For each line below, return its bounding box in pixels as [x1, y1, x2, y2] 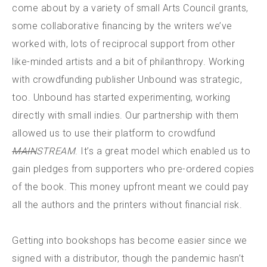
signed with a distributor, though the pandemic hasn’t [12, 252, 244, 264]
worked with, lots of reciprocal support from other [12, 38, 235, 49]
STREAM [36, 145, 75, 157]
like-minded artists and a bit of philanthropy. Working [12, 55, 244, 67]
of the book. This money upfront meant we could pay [12, 181, 249, 193]
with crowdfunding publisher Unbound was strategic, [12, 73, 242, 85]
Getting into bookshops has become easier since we [12, 234, 247, 246]
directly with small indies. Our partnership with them [12, 109, 239, 121]
